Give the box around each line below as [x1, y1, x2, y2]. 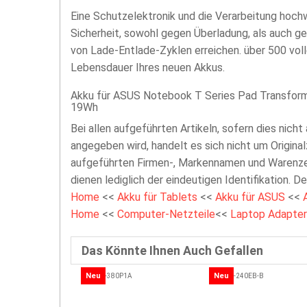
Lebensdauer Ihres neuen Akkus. [71, 61, 225, 74]
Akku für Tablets [117, 191, 200, 204]
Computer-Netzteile [117, 208, 215, 221]
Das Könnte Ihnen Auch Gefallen [82, 243, 263, 258]
